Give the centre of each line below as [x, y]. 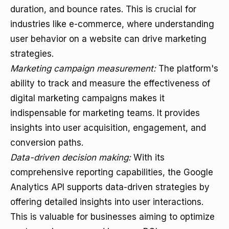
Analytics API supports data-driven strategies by [110, 187]
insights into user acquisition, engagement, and [108, 128]
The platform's [187, 68]
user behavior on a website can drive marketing [108, 39]
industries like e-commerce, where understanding [112, 24]
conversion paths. [47, 143]
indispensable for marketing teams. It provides [105, 113]
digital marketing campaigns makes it [87, 98]
